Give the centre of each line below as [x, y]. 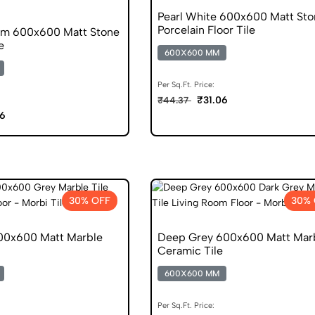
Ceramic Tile [190, 250]
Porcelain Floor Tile [206, 30]
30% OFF [90, 200]
